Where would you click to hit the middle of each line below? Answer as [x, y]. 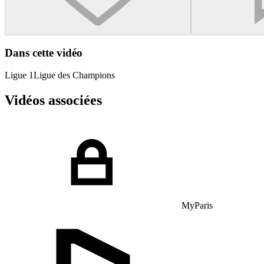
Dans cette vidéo [44, 52]
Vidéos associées [53, 100]
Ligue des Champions [74, 75]
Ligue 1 [19, 75]
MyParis [197, 206]
